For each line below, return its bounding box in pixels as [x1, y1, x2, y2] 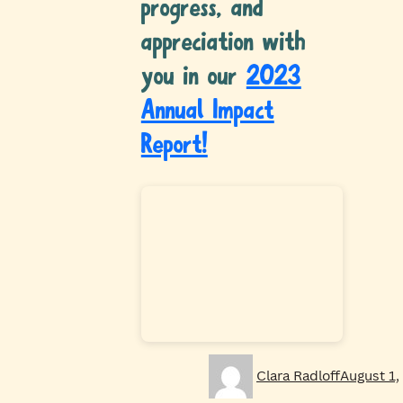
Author [252, 354, 296, 373]
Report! [140, 131, 208, 161]
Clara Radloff [256, 365, 340, 384]
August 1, [340, 365, 399, 384]
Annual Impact [140, 97, 274, 127]
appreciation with [140, 29, 306, 58]
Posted [339, 354, 386, 373]
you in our [140, 63, 246, 93]
